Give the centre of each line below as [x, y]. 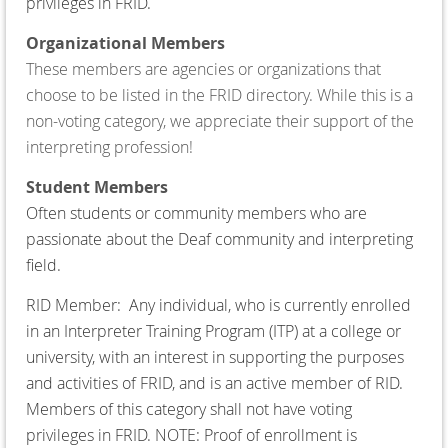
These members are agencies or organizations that [203, 68]
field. [45, 264]
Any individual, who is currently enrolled [270, 304]
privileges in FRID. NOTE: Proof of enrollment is [191, 434]
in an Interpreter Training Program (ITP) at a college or [213, 330]
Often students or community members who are [196, 212]
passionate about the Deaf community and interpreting [219, 238]
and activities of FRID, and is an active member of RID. [214, 382]
